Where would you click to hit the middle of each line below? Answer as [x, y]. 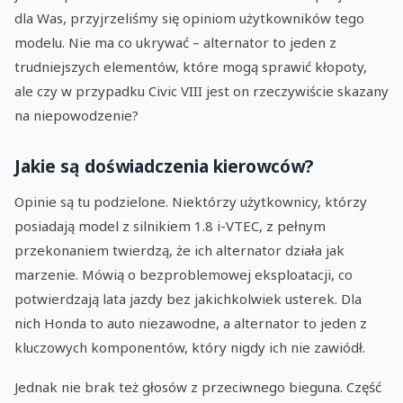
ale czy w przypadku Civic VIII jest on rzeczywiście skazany [201, 90]
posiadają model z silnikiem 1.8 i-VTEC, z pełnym [170, 225]
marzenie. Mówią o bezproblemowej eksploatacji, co [184, 274]
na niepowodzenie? [76, 115]
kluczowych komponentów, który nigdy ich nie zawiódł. [190, 347]
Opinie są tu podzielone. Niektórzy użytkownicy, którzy [191, 201]
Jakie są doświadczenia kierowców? [164, 166]
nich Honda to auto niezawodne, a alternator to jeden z [191, 322]
